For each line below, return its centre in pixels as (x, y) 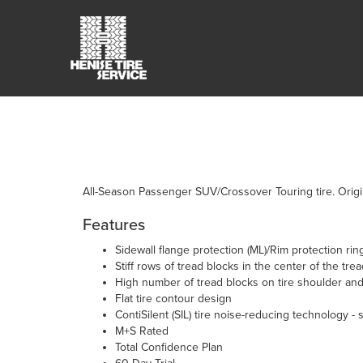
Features (114, 225)
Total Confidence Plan (169, 347)
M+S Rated (142, 331)
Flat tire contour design (173, 299)
